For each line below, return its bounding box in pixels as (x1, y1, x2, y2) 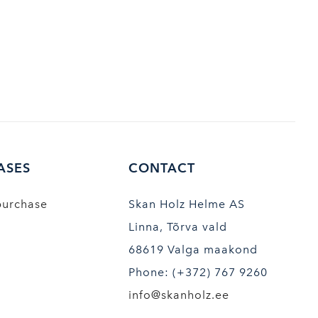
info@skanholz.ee (128, 288, 229, 302)
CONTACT (128, 160, 195, 175)
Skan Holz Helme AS (128, 197, 245, 211)
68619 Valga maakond (128, 243, 258, 256)
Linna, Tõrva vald (128, 220, 227, 234)
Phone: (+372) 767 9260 (128, 265, 268, 279)
